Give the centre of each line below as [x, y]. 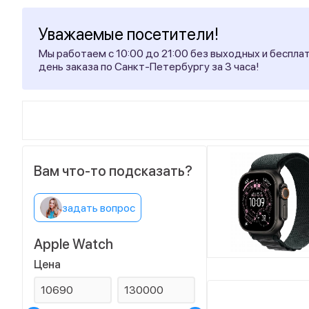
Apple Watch [73, 244]
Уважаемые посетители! [129, 34]
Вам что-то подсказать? [113, 171]
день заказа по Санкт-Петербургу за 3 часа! [149, 67]
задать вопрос [99, 208]
